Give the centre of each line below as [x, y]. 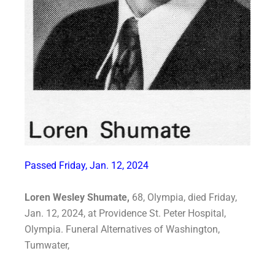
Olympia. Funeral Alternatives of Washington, [122, 230]
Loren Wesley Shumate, [77, 198]
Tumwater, [47, 246]
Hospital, [207, 214]
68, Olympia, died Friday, [184, 198]
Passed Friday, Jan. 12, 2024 [87, 166]
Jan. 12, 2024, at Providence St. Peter [106, 214]
